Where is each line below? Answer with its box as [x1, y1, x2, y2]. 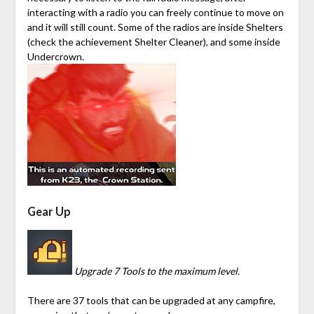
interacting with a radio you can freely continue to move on [27, 6, 284, 18]
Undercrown [27, 50, 82, 62]
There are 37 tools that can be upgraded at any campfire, [27, 294, 275, 306]
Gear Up [27, 204, 71, 218]
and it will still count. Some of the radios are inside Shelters [27, 20, 283, 33]
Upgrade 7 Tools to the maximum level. [74, 264, 240, 277]
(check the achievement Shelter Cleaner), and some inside [27, 35, 280, 48]
